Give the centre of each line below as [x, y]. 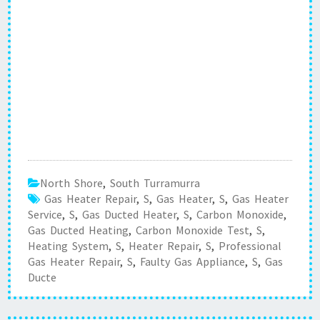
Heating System [68, 246]
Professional [250, 246]
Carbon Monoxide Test [192, 230]
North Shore [71, 183]
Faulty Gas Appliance [192, 261]
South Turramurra [155, 183]
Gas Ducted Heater [129, 214]
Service [45, 214]
